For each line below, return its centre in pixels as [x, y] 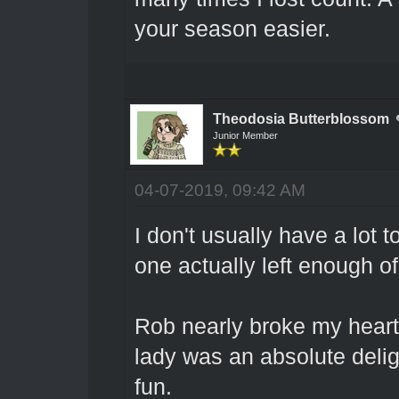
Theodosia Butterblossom [301, 118]
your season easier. [232, 28]
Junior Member [245, 135]
